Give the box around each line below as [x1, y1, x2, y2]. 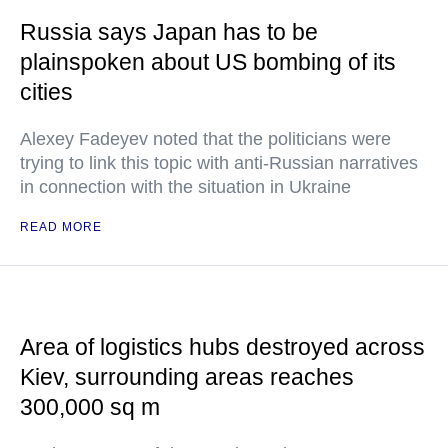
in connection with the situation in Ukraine [20, 177, 351, 197]
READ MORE [20, 220, 102, 234]
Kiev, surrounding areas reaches [20, 364, 354, 390]
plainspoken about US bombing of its [20, 49, 396, 75]
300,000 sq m [20, 394, 160, 420]
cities [20, 79, 73, 105]
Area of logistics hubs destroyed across [20, 334, 425, 360]
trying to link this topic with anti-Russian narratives [20, 153, 418, 173]
